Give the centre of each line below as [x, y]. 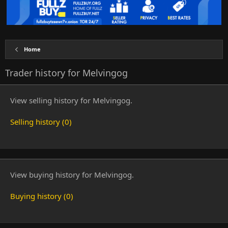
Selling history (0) [41, 122]
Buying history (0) [42, 196]
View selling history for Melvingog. [71, 100]
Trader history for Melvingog [66, 73]
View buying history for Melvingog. [72, 175]
